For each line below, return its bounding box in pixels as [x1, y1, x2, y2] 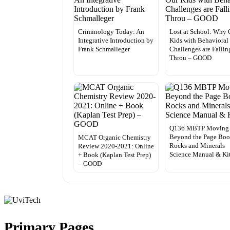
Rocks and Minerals [169, 142, 225, 150]
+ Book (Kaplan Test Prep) [78, 151, 151, 159]
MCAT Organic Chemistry [78, 133, 151, 142]
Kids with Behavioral [169, 36, 229, 45]
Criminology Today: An [78, 28, 144, 36]
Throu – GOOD [169, 54, 212, 62]
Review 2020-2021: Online [78, 142, 154, 150]
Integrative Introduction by [78, 36, 154, 45]
